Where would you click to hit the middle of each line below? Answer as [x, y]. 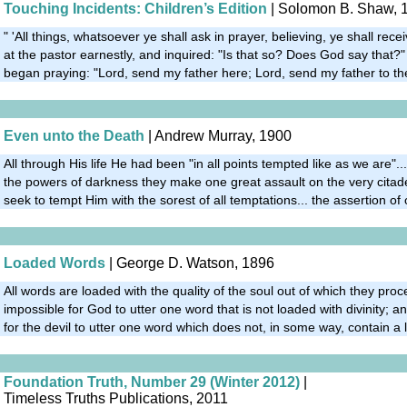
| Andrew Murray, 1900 [218, 135]
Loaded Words [55, 263]
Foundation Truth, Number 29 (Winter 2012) [152, 382]
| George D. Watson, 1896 [190, 263]
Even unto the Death [74, 135]
